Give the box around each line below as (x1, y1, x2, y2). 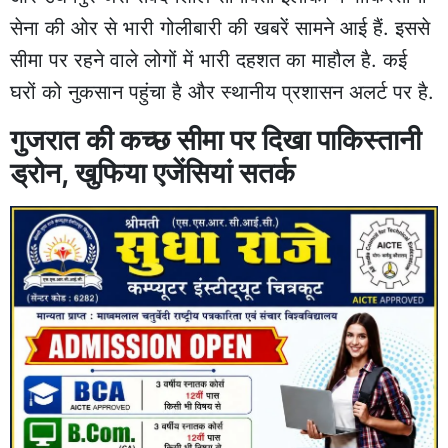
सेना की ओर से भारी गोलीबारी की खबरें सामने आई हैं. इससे (10, 15, 430, 40)
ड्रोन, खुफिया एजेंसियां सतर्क (10, 155, 295, 190)
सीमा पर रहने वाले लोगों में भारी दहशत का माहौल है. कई (10, 47, 407, 72)
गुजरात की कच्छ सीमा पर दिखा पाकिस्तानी (10, 122, 421, 157)
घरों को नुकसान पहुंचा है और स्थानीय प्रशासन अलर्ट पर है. (10, 79, 434, 104)
